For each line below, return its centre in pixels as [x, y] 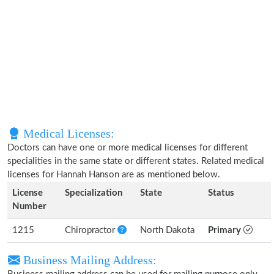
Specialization [94, 193]
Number [29, 206]
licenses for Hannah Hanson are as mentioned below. [114, 175]
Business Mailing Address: [88, 260]
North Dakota [167, 230]
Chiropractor [91, 230]
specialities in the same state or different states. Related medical [136, 161]
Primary [226, 230]
